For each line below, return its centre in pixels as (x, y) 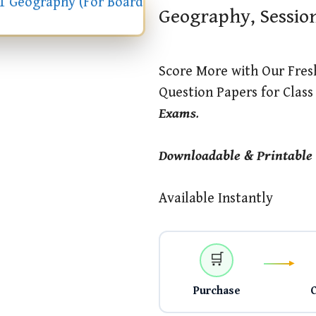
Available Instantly (216, 199)
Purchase (217, 291)
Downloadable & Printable (236, 156)
